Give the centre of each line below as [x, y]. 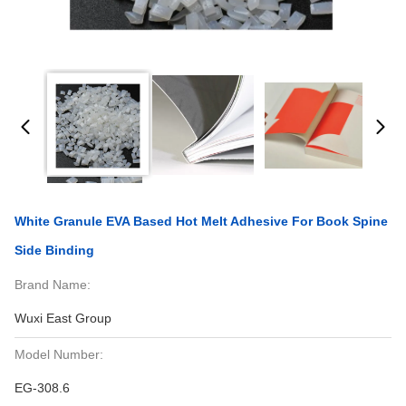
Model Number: [59, 354]
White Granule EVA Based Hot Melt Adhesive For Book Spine [201, 221]
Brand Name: [53, 285]
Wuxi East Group [63, 318]
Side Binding [54, 250]
